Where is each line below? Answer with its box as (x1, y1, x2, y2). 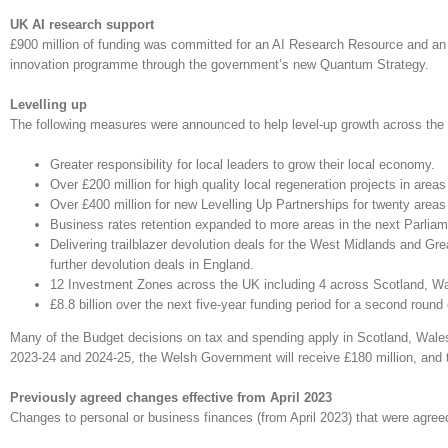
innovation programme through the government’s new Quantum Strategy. (10, 57, 429, 72)
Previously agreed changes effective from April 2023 (10, 390, 332, 405)
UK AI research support (10, 17, 154, 32)
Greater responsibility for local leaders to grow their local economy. (50, 157, 435, 172)
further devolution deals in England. (50, 257, 254, 272)
